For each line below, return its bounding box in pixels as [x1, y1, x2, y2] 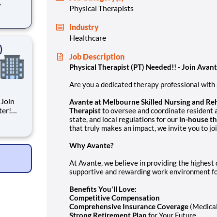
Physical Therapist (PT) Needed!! [69, 62, 178, 71]
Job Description [69, 51, 124, 61]
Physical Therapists [69, 3, 134, 13]
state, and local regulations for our [69, 114, 179, 124]
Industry [69, 22, 99, 31]
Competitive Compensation [69, 193, 160, 202]
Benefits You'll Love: [69, 184, 137, 193]
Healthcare [69, 32, 106, 42]
